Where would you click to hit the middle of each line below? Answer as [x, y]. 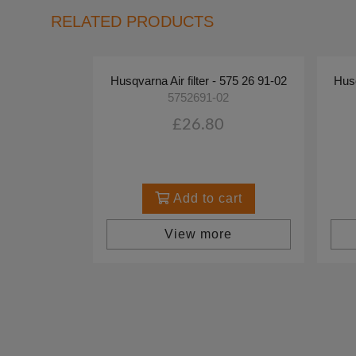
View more [199, 234]
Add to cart [205, 199]
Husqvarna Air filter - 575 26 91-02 [198, 81]
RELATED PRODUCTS [132, 21]
